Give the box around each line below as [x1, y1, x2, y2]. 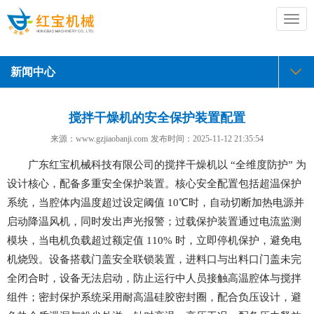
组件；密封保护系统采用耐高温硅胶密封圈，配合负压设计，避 [7, 292, 301, 303]
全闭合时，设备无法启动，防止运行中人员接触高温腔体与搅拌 [7, 273, 301, 284]
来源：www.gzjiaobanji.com [50, 134, 148, 144]
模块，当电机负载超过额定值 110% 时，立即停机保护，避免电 [7, 235, 301, 246]
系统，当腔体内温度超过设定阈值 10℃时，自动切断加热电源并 [7, 197, 304, 208]
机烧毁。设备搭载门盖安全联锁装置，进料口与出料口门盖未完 [7, 254, 301, 265]
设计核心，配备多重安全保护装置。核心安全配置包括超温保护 [7, 178, 301, 189]
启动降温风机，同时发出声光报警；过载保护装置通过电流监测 [7, 216, 301, 227]
